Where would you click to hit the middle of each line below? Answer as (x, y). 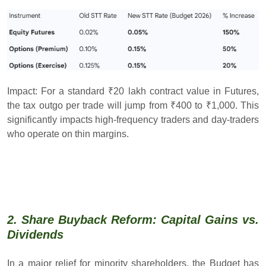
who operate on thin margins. (68, 134)
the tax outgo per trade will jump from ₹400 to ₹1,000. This (133, 105)
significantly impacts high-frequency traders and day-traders (133, 119)
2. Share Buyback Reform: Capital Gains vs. (133, 219)
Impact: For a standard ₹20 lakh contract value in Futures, (133, 91)
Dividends (35, 234)
